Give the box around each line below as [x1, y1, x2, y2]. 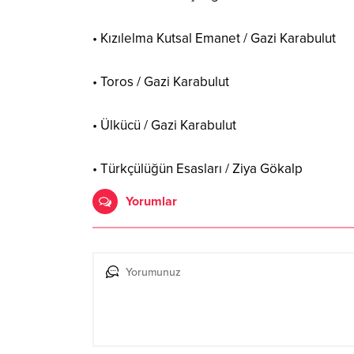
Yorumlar [126, 193, 177, 209]
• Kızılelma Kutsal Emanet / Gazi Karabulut [92, 29, 336, 47]
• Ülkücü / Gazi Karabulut [92, 116, 236, 134]
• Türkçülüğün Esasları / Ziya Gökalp [92, 160, 303, 177]
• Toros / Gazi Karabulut [92, 73, 229, 90]
